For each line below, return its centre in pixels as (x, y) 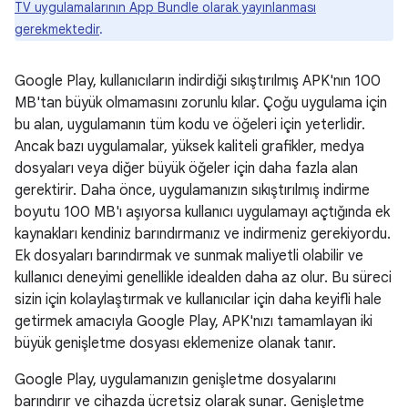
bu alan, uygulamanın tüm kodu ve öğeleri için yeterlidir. (190, 125)
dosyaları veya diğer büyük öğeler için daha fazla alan (186, 168)
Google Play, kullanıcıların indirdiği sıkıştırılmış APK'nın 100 (198, 81)
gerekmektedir (57, 29)
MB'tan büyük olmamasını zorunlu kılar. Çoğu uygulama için (201, 103)
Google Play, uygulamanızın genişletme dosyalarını (175, 380)
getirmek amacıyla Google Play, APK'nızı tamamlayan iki (194, 321)
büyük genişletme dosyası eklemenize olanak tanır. (175, 343)
